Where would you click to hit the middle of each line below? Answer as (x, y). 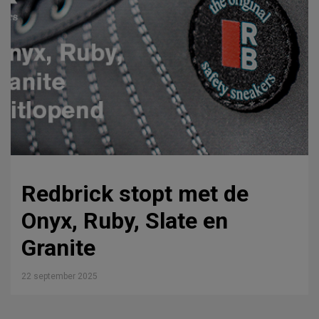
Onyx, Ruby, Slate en (125, 220)
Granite (58, 247)
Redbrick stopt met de (135, 193)
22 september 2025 (59, 276)
